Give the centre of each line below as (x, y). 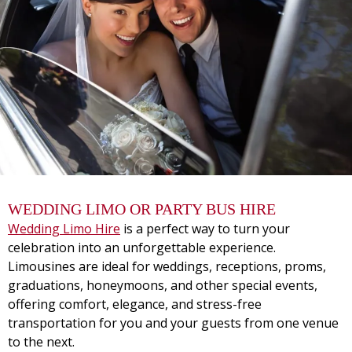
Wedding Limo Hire (64, 229)
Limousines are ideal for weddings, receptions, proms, (167, 266)
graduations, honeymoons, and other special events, (163, 285)
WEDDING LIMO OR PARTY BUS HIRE (142, 209)
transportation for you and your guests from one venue (173, 323)
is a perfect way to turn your (205, 229)
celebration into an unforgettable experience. (142, 247)
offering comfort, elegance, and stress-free (135, 304)
